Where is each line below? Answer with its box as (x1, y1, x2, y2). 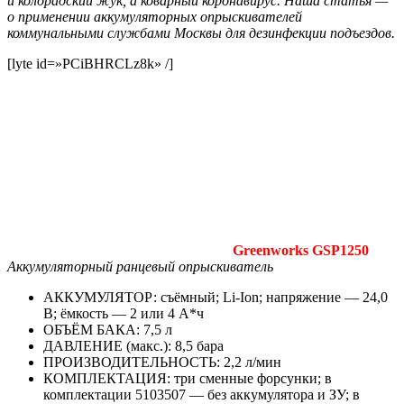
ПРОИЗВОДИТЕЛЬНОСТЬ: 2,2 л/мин (43, 353, 281, 370)
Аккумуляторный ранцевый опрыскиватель (7, 258, 273, 274)
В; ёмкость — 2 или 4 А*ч (43, 305, 204, 321)
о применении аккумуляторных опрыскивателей (7, 8, 302, 24)
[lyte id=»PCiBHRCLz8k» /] (7, 55, 173, 71)
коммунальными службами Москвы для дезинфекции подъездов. (7, 24, 395, 41)
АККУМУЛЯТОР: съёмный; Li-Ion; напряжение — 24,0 (43, 289, 388, 305)
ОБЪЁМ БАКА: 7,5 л (43, 321, 172, 337)
